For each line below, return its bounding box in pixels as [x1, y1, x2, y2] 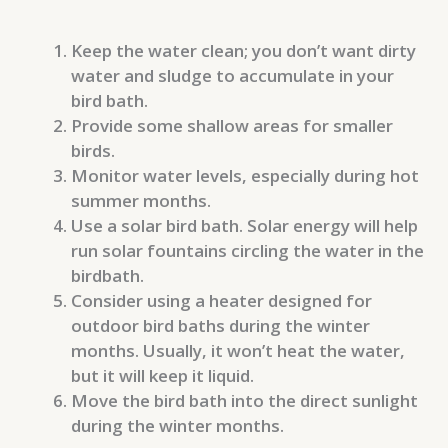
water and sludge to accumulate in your [71, 63, 394, 87]
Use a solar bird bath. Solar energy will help [71, 213, 418, 237]
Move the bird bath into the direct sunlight [71, 388, 418, 412]
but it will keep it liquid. [71, 363, 258, 387]
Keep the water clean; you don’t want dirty [71, 38, 416, 62]
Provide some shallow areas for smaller [71, 113, 393, 137]
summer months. [71, 188, 211, 212]
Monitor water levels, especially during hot [71, 163, 419, 187]
